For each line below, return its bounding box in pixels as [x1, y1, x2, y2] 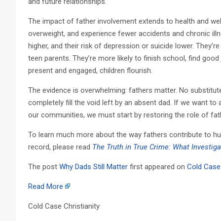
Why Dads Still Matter [59, 162, 128, 171]
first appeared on [128, 162, 187, 171]
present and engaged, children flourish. [28, 66, 152, 75]
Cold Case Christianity [28, 201, 100, 211]
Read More [28, 182, 63, 191]
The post [28, 162, 59, 171]
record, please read [28, 142, 92, 151]
